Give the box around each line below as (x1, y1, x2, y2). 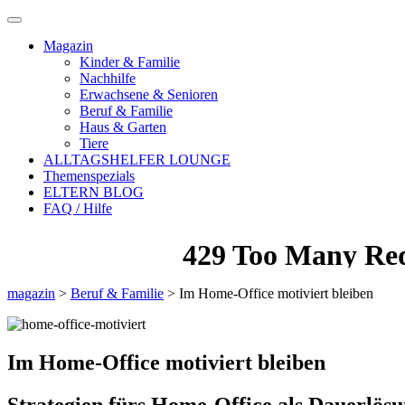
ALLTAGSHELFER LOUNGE (43, 152, 231, 167)
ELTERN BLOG (43, 184, 144, 200)
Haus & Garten (80, 119, 166, 135)
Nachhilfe (80, 71, 136, 86)
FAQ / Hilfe (43, 201, 112, 216)
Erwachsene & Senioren (80, 87, 218, 102)
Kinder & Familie (80, 54, 180, 70)
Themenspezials (43, 168, 135, 184)
